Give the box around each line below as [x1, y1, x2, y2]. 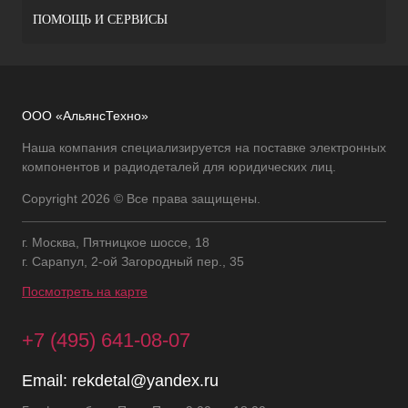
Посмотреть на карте [22, 284, 148, 299]
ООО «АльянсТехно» [22, 108, 148, 123]
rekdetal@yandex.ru [72, 372, 219, 390]
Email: [22, 372, 72, 390]
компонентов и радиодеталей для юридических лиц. [22, 159, 336, 174]
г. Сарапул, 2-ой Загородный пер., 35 [22, 254, 244, 269]
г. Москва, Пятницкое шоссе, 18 [22, 235, 209, 250]
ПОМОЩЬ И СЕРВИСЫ [33, 13, 168, 26]
